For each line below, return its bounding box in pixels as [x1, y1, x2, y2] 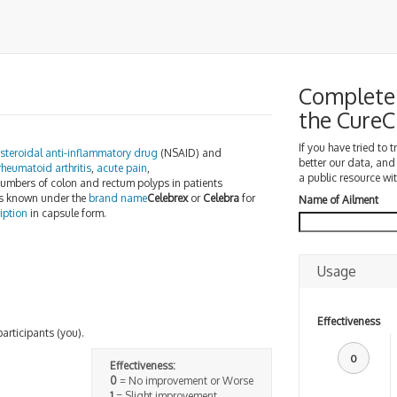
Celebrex [147, 191, 188, 205]
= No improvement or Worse [116, 373, 253, 387]
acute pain [97, 161, 147, 175]
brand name [89, 191, 147, 205]
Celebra [203, 191, 239, 205]
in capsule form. [27, 206, 106, 220]
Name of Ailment [298, 193, 378, 206]
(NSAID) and [158, 146, 222, 160]
